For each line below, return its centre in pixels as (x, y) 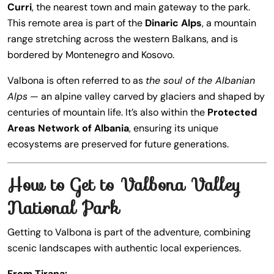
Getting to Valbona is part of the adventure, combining (129, 232)
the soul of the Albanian (200, 80)
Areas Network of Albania (68, 128)
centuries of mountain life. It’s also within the (107, 112)
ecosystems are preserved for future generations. (118, 144)
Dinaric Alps (173, 23)
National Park (63, 208)
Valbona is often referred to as (76, 80)
